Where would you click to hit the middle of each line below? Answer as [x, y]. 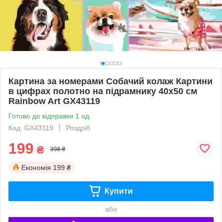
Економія [36, 167]
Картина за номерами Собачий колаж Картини [111, 81]
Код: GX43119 [31, 128]
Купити [118, 191]
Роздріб [78, 128]
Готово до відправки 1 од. [50, 116]
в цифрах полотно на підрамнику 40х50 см [103, 91]
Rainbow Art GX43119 [54, 101]
